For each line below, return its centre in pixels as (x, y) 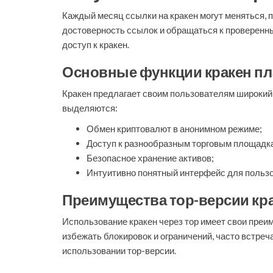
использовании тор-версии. (119, 250)
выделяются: (90, 108)
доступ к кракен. (96, 44)
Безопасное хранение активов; (150, 158)
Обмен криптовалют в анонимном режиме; (174, 129)
